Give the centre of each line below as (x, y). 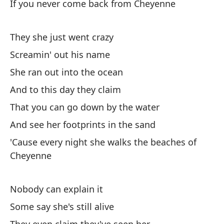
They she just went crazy (62, 37)
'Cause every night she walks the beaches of (103, 142)
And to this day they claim (65, 89)
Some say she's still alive (62, 206)
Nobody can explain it (56, 189)
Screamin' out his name (60, 54)
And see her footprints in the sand (83, 124)
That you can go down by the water (85, 107)
